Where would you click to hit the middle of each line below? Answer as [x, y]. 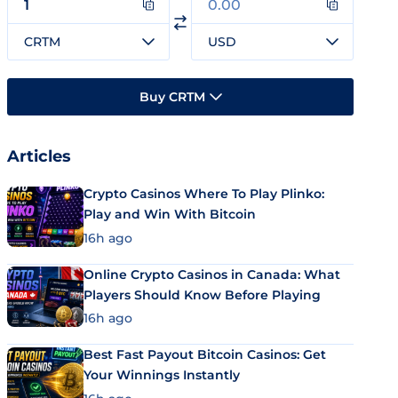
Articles [39, 156]
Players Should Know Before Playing [202, 295]
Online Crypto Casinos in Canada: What [212, 274]
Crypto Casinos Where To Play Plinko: [204, 194]
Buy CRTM [172, 96]
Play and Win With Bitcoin [170, 214]
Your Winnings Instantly [162, 375]
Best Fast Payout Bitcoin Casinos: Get [205, 354]
